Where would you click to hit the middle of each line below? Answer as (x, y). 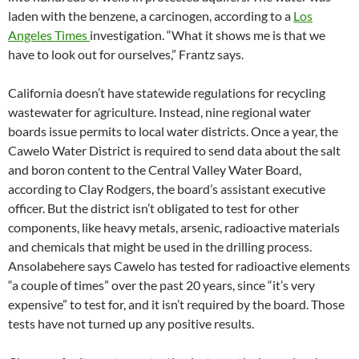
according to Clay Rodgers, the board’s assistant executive (167, 189)
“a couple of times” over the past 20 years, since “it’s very (161, 285)
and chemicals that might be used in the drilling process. (160, 247)
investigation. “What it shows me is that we (208, 35)
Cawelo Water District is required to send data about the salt (174, 151)
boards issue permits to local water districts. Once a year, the (173, 131)
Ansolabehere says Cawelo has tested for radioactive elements (179, 266)
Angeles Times (49, 35)
